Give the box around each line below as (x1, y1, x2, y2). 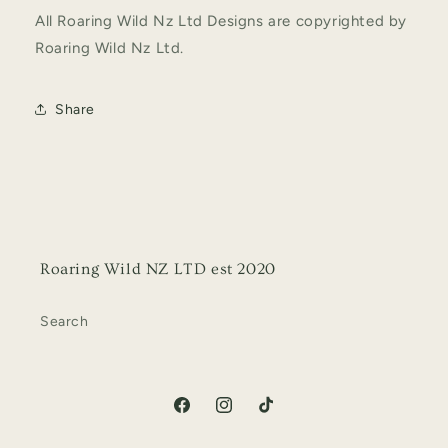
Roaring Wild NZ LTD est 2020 (40, 260, 276, 279)
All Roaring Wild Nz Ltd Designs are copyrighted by (35, 12, 408, 31)
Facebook (171, 407, 238, 425)
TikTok (255, 407, 299, 425)
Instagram (213, 407, 282, 425)
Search (40, 313, 89, 331)
